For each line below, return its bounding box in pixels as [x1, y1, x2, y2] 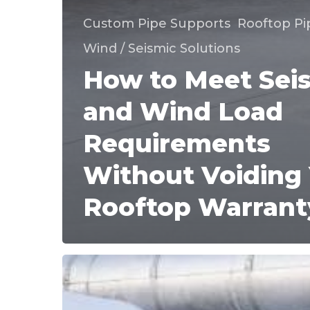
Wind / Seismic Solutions [83, 40, 240, 56]
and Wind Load [83, 95, 283, 127]
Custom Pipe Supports [83, 15, 230, 31]
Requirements [83, 127, 271, 158]
